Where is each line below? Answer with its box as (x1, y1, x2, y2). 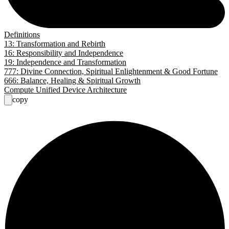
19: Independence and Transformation (4, 57, 126, 66)
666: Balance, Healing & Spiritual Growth (4, 76, 141, 85)
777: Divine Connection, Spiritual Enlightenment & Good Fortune (4, 66, 218, 76)
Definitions (4, 30, 40, 39)
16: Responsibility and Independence (4, 48, 123, 57)
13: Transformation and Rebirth (4, 39, 105, 48)
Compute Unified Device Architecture (4, 85, 127, 94)
